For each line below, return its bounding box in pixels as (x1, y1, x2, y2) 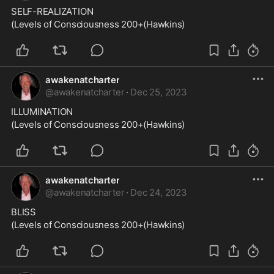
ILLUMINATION (11, 106, 73, 117)
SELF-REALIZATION (11, 6, 94, 17)
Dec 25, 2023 (130, 86, 187, 98)
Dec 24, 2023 (130, 187, 187, 198)
